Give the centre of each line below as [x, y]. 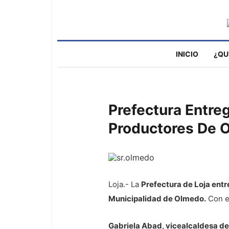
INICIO [187, 54]
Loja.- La [125, 184]
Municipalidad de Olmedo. [157, 199]
